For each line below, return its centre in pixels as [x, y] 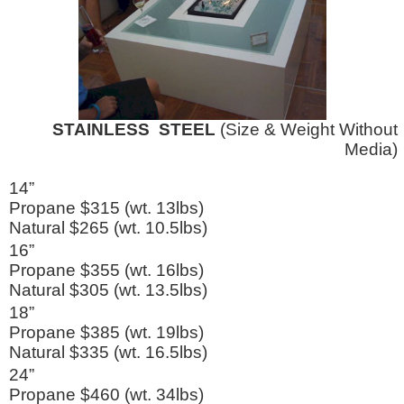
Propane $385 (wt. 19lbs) [106, 332]
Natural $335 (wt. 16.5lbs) [108, 352]
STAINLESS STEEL [134, 129]
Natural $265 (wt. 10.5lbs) [108, 227]
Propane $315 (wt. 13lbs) [106, 207]
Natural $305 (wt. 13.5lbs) [108, 289]
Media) [371, 149]
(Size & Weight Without [307, 129]
